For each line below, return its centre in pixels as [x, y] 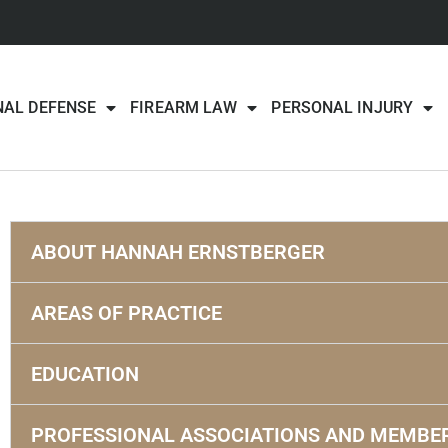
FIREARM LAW [184, 107]
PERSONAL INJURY [342, 107]
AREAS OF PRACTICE [127, 313]
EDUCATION [85, 374]
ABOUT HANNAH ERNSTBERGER [178, 252]
